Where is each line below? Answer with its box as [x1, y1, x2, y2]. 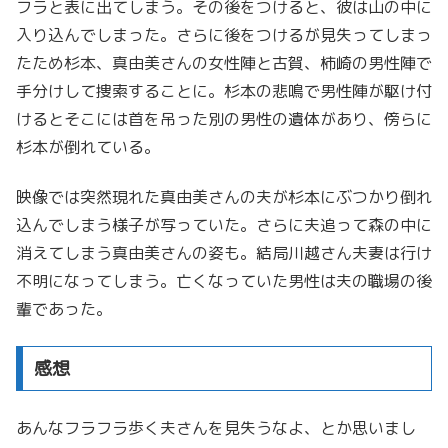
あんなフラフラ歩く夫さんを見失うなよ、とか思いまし [16, 417, 416, 439]
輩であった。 [16, 298, 112, 321]
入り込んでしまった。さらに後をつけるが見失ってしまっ [16, 23, 432, 46]
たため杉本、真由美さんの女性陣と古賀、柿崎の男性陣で [16, 51, 432, 74]
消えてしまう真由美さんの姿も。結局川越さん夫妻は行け [16, 242, 432, 265]
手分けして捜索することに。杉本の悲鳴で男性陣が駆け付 [16, 79, 432, 102]
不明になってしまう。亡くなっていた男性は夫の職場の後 [16, 270, 432, 293]
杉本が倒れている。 [16, 135, 160, 158]
